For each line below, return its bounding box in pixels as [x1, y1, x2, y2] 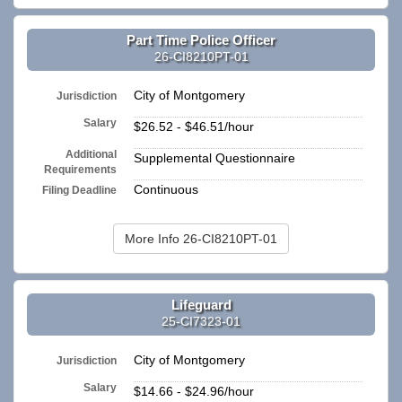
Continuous [134, 182, 198, 197]
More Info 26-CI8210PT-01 [125, 232, 277, 247]
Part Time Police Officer [127, 31, 275, 48]
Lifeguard [170, 296, 232, 312]
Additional [66, 148, 118, 162]
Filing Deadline [42, 184, 118, 197]
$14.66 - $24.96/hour [134, 384, 254, 399]
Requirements [44, 163, 118, 177]
